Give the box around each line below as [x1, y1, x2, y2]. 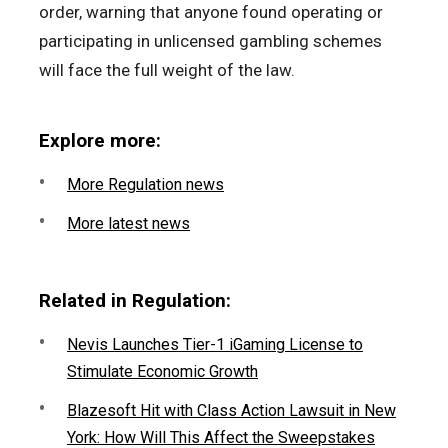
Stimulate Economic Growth [67, 362, 258, 382]
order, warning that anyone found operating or [39, 2, 383, 23]
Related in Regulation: [39, 289, 231, 313]
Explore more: [39, 129, 161, 153]
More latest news [67, 214, 190, 234]
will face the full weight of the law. [39, 60, 295, 81]
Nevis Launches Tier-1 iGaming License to [67, 335, 363, 355]
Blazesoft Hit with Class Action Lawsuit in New [67, 401, 396, 421]
